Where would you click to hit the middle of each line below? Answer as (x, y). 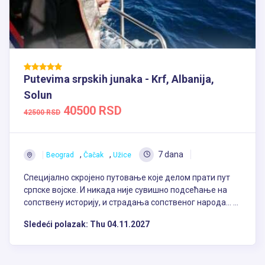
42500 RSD (42, 113)
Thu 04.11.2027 (120, 224)
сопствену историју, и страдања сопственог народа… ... (131, 203)
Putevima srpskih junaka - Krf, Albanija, (119, 79)
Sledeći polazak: (56, 224)
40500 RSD (91, 111)
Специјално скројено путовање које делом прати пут (127, 178)
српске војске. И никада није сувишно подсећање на (125, 190)
